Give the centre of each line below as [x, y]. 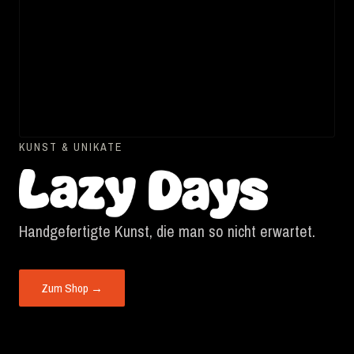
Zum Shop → [72, 288]
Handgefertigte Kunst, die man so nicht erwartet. [167, 232]
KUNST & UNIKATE [71, 147]
